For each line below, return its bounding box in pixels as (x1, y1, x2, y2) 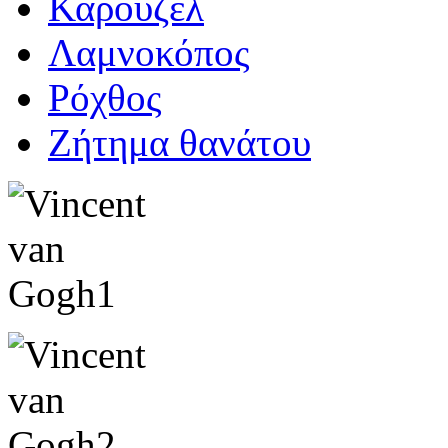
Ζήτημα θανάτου (48, 121, 311, 165)
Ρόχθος (48, 76, 161, 120)
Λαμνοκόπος (48, 31, 249, 75)
